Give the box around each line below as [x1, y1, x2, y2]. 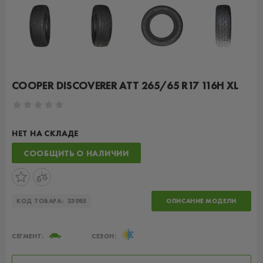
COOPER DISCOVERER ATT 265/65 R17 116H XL [12, 79, 239, 92]
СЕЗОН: [91, 232, 117, 240]
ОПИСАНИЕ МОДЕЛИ [166, 197, 237, 205]
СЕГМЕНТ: [12, 232, 44, 240]
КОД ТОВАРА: [16, 197, 64, 205]
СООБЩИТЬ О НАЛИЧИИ [23, 147, 129, 159]
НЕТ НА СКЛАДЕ [12, 128, 79, 139]
